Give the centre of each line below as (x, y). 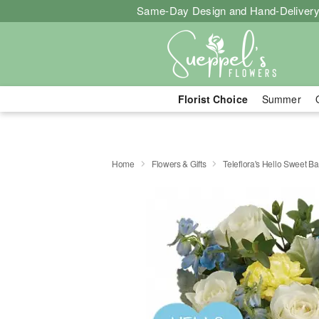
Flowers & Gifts (179, 163)
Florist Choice (213, 99)
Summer (281, 99)
